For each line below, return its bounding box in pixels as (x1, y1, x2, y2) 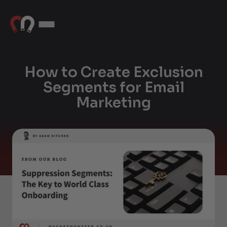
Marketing (76, 94, 151, 111)
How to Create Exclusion (24, 63, 203, 81)
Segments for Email (43, 79, 184, 96)
